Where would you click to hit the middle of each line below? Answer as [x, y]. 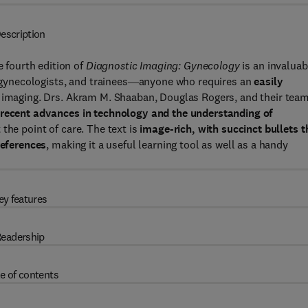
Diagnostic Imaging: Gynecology [163, 65]
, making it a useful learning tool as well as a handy [167, 144]
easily [268, 81]
